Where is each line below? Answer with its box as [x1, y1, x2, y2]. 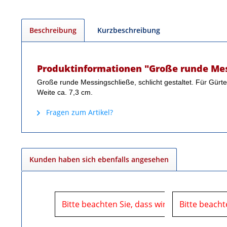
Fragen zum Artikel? [44, 107, 113, 117]
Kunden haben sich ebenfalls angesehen [29, 154, 169, 164]
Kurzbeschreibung [97, 25, 160, 35]
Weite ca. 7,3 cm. [37, 88, 93, 96]
